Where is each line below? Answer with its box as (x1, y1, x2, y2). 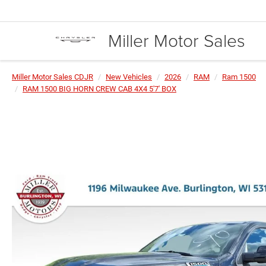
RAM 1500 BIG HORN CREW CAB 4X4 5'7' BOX (23, 84, 176, 93)
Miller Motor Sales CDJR (12, 72, 93, 81)
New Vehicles (106, 72, 152, 81)
